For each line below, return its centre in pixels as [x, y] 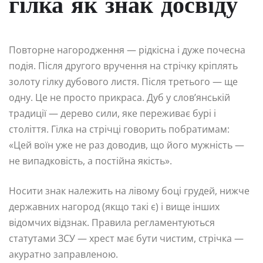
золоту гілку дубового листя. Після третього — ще [123, 82]
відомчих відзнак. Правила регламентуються [112, 223]
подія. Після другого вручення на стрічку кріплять [123, 66]
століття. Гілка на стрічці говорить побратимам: [119, 129]
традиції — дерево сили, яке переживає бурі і [112, 114]
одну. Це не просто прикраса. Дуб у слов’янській [119, 98]
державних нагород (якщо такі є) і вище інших [114, 207]
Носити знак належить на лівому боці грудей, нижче [129, 191]
